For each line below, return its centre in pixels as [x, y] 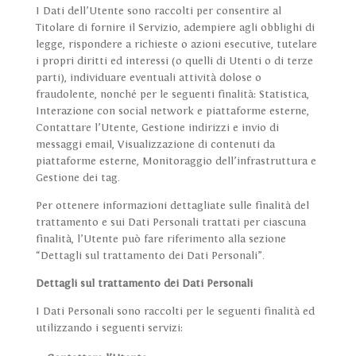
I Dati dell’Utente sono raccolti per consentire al [158, 12]
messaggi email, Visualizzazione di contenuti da [155, 145]
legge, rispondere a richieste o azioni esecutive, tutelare [176, 45]
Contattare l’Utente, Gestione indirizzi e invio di [157, 128]
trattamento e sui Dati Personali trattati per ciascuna [170, 223]
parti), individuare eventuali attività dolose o [148, 78]
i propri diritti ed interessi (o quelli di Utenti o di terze [174, 62]
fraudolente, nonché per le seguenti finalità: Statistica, [172, 95]
